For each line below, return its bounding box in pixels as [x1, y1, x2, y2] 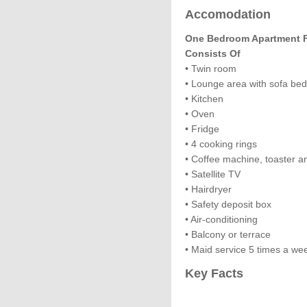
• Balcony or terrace [185, 229, 271, 240]
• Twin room [185, 63, 236, 74]
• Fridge [185, 123, 219, 134]
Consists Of [185, 48, 241, 59]
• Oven [185, 108, 214, 119]
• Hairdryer [185, 184, 232, 195]
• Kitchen [185, 93, 223, 104]
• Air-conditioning [185, 214, 258, 225]
